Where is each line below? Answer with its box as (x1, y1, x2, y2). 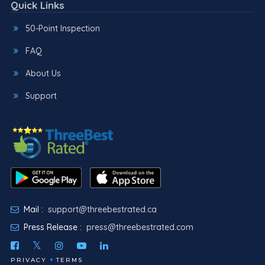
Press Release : (21, 222, 82, 233)
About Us (25, 68, 61, 79)
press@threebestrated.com (86, 222, 193, 233)
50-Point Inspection (25, 23, 100, 34)
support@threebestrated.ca (47, 204, 157, 215)
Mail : (21, 204, 43, 215)
